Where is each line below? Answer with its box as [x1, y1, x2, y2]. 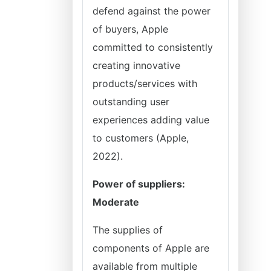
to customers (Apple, [93, 132, 189, 144]
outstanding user [93, 96, 169, 108]
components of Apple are [93, 242, 209, 254]
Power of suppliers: [93, 178, 185, 190]
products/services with [93, 77, 197, 90]
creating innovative [93, 59, 180, 71]
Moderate [93, 196, 139, 208]
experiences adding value [93, 114, 209, 126]
